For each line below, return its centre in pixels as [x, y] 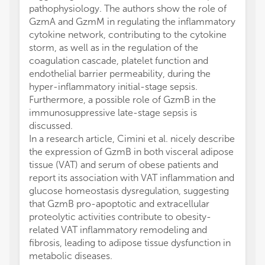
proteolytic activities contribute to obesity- [120, 217]
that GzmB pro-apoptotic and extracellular [119, 204]
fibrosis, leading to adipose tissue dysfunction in [130, 243]
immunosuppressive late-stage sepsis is [113, 113]
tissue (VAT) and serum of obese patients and [124, 165]
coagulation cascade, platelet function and [119, 61]
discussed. [51, 126]
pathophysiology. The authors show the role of [128, 9]
